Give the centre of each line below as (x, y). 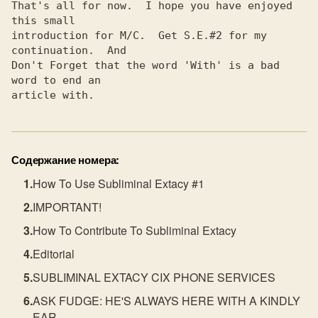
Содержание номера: (66, 160)
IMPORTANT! (67, 207)
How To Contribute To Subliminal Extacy (135, 230)
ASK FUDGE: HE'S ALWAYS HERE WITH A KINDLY (167, 301)
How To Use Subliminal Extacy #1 (119, 183)
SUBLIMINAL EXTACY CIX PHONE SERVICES (154, 277)
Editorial (54, 254)
